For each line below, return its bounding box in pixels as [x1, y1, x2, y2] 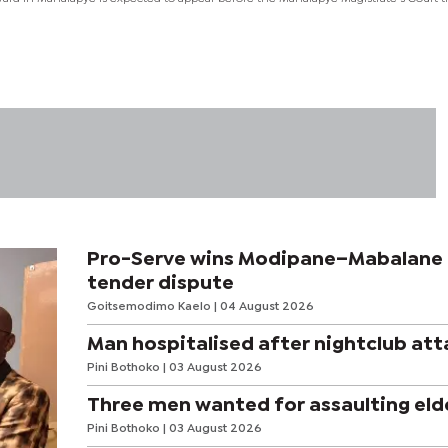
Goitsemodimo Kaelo [86, 301, 214, 312]
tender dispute [86, 274, 234, 292]
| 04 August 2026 [213, 301, 314, 312]
